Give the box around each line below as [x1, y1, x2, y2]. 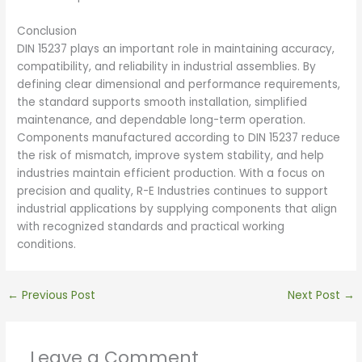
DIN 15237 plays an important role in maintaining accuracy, [17, 41, 335, 57]
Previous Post [19, 288, 96, 304]
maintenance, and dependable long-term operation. [17, 112, 306, 128]
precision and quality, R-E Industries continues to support [17, 183, 329, 200]
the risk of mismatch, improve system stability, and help [17, 148, 325, 164]
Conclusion [17, 23, 78, 40]
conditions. [17, 237, 77, 253]
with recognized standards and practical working [17, 219, 285, 235]
